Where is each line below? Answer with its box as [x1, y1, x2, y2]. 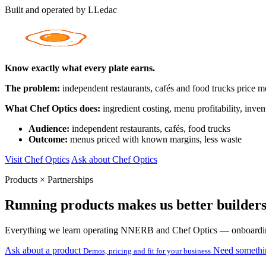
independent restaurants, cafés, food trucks [69, 123, 230, 134]
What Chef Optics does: [5, 103, 100, 113]
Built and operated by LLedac [5, 5, 117, 15]
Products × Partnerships [5, 174, 93, 185]
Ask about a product [5, 245, 83, 255]
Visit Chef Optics [5, 154, 69, 164]
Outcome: [28, 134, 68, 144]
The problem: [5, 83, 60, 93]
